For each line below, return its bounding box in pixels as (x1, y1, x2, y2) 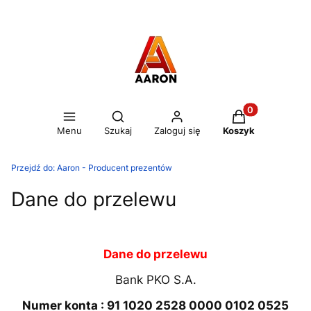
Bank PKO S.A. (115, 273, 196, 287)
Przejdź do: (11, 162, 57, 173)
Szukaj (103, 125, 132, 136)
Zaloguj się (153, 125, 201, 136)
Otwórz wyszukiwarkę (117, 109, 224, 122)
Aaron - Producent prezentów (57, 162, 172, 173)
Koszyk (222, 125, 255, 136)
